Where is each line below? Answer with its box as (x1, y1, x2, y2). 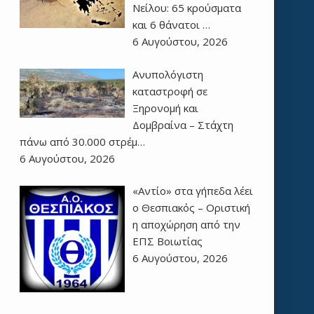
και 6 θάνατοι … (132, 18, 210, 32)
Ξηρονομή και (132, 100, 198, 115)
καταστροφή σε (132, 83, 207, 98)
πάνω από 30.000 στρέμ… (19, 134, 145, 149)
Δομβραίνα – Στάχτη (132, 117, 233, 132)
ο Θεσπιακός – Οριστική (132, 200, 250, 215)
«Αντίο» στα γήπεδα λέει (132, 184, 253, 198)
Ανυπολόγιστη (132, 67, 203, 81)
